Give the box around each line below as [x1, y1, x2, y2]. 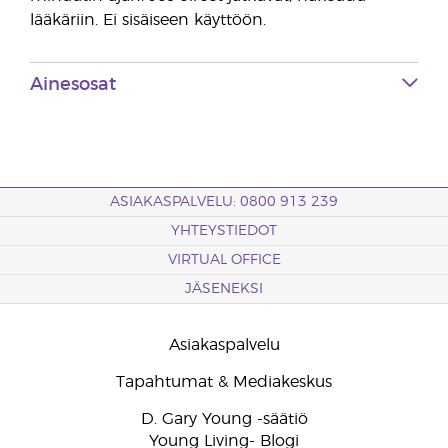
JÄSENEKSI [185, 282, 263, 296]
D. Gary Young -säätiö [140, 411, 308, 427]
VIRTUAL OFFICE [167, 253, 281, 267]
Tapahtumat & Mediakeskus [116, 374, 332, 390]
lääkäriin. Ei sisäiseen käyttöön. [30, 12, 266, 28]
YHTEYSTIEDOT [171, 224, 277, 238]
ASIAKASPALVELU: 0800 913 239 [110, 195, 338, 209]
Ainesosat [30, 76, 116, 94]
